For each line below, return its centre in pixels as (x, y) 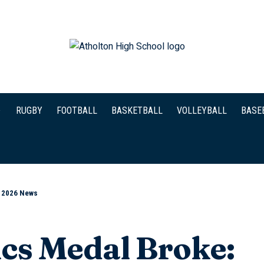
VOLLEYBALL (202, 110)
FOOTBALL (77, 110)
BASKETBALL (137, 110)
